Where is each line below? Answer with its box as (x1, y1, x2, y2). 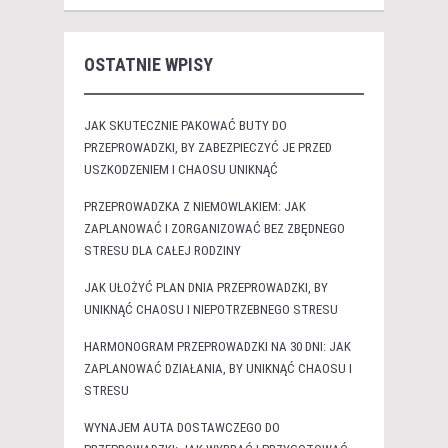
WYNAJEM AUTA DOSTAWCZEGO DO (84, 419, 280, 435)
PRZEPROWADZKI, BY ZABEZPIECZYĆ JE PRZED (84, 139, 332, 155)
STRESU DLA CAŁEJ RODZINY (84, 242, 241, 258)
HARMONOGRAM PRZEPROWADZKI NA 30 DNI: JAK (84, 338, 351, 354)
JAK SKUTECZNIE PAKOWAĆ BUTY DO (84, 117, 287, 133)
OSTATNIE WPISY (84, 53, 213, 75)
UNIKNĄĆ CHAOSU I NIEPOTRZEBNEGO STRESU (84, 301, 338, 317)
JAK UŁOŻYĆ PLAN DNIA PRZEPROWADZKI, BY (84, 279, 328, 295)
